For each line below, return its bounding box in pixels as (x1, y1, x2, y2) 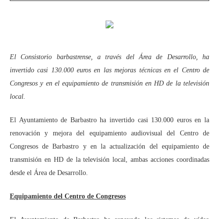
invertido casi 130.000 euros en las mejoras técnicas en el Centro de (10, 66, 209, 74)
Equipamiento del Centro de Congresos (10, 193, 126, 200)
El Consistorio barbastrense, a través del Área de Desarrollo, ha (10, 53, 209, 61)
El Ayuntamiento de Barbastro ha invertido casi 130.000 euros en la (10, 116, 209, 124)
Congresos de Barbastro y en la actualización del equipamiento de (10, 143, 209, 150)
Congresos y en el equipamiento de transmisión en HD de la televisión (10, 80, 209, 87)
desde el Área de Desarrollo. (10, 169, 88, 176)
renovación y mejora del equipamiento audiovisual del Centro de (10, 130, 209, 137)
